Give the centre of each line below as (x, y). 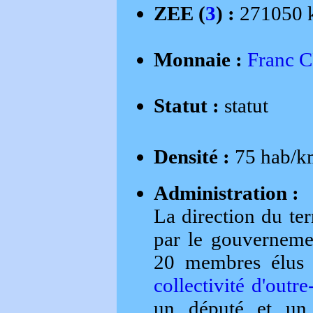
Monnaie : (198, 59)
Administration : (226, 192)
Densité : (191, 156)
